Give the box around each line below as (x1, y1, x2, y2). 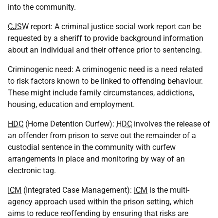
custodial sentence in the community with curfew (8, 143, 176, 152)
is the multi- (147, 185, 189, 195)
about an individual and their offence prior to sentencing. (8, 45, 202, 54)
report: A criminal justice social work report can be (29, 22, 201, 31)
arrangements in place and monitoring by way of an (8, 154, 185, 163)
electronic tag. (8, 166, 56, 175)
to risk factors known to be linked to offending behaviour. (8, 76, 203, 86)
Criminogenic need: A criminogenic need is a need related (8, 65, 203, 74)
